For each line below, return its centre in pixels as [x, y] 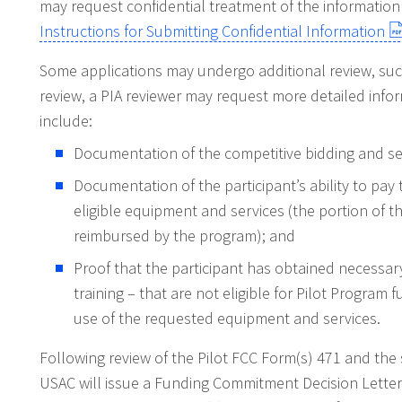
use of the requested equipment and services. [227, 318]
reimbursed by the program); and [184, 235]
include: [66, 120]
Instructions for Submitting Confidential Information [212, 31]
